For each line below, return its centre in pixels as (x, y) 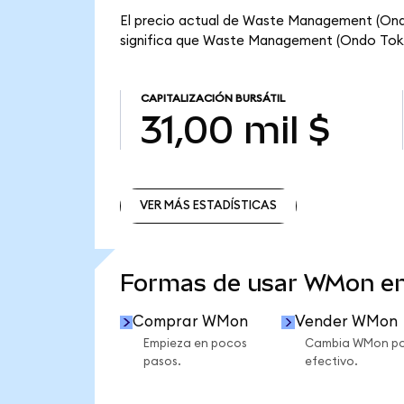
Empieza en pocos (195, 344)
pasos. (162, 362)
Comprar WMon (191, 322)
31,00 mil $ (235, 129)
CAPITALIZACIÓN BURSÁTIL (212, 99)
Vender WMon (346, 322)
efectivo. (331, 362)
